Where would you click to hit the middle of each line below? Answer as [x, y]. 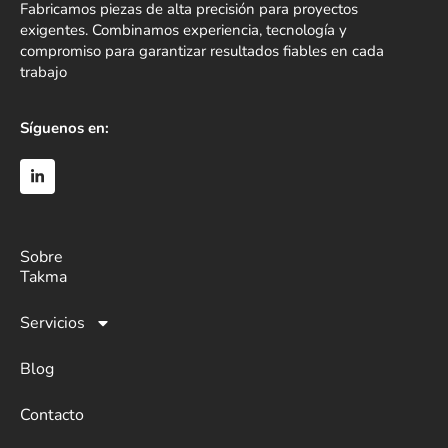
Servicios [52, 322]
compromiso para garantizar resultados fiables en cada [202, 51]
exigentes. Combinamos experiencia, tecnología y [183, 30]
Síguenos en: [64, 127]
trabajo [43, 72]
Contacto [52, 414]
